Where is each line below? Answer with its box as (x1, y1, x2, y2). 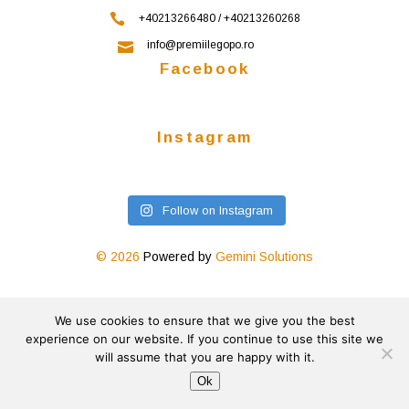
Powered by (140, 249, 215, 265)
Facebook (159, 60, 250, 79)
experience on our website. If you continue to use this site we (26, 331, 383, 346)
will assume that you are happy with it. (94, 350, 315, 364)
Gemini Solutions (215, 249, 313, 265)
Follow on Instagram (163, 204, 274, 218)
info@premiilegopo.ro (146, 38, 292, 52)
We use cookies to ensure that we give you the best (54, 313, 355, 328)
